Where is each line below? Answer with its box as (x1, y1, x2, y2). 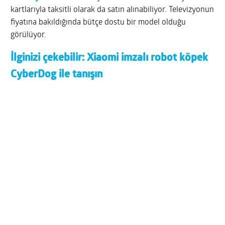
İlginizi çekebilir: (11, 53, 87, 64)
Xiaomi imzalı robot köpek (87, 53, 208, 64)
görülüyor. (11, 31, 47, 40)
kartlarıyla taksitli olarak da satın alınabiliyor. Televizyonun (11, 6, 214, 15)
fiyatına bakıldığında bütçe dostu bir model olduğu (11, 19, 186, 27)
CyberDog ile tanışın (11, 69, 103, 80)
